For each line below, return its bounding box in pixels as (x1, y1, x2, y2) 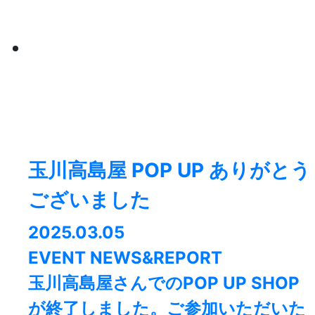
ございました (28, 188, 150, 212)
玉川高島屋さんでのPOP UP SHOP (28, 273, 300, 294)
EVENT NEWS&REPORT (28, 247, 222, 269)
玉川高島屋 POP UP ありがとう (28, 158, 311, 183)
